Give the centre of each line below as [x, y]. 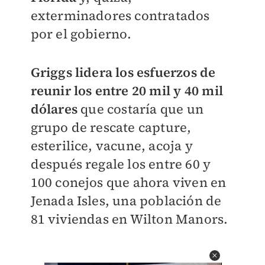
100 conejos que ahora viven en [128, 182]
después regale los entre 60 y [121, 164]
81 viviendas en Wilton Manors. [129, 219]
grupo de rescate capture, [111, 127]
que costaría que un [142, 109]
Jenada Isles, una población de [126, 201]
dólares [56, 109]
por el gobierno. [81, 34]
